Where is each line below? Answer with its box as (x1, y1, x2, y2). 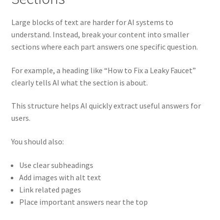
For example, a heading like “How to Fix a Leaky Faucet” (11, 65, 196, 75)
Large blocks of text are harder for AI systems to (11, 17, 173, 27)
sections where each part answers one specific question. (11, 42, 198, 52)
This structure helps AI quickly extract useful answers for (11, 101, 201, 111)
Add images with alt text (19, 172, 101, 182)
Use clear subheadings (19, 160, 93, 170)
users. (11, 113, 30, 123)
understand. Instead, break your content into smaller (11, 29, 189, 39)
